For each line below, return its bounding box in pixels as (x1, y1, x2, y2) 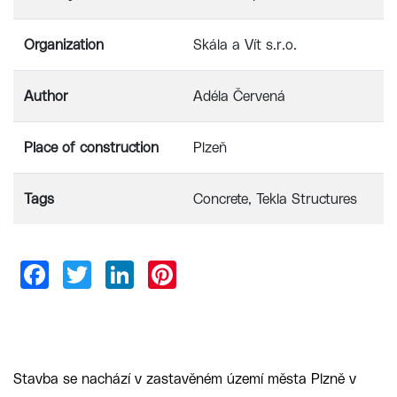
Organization (24, 38, 104, 52)
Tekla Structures (256, 192, 357, 206)
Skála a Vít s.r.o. (193, 38, 297, 52)
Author (24, 90, 68, 104)
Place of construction (24, 141, 159, 155)
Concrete (193, 192, 248, 206)
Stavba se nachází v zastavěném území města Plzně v (13, 371, 356, 386)
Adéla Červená (193, 90, 285, 104)
